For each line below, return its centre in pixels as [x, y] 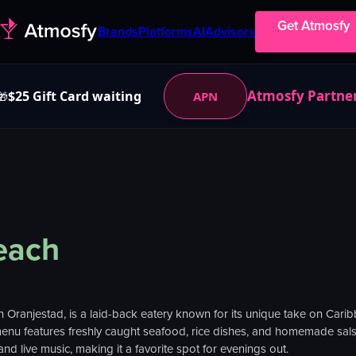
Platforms [166, 31]
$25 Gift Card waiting [75, 96]
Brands [118, 31]
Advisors [230, 31]
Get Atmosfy [314, 26]
